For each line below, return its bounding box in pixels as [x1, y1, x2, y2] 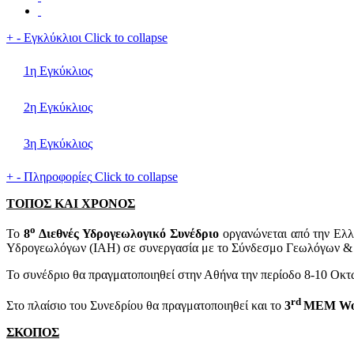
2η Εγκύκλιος [23, 100, 92, 114]
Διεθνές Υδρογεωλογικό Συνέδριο [35, 227, 219, 241]
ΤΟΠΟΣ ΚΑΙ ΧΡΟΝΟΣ [6, 197, 135, 210]
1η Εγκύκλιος [23, 64, 92, 77]
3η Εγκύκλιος [23, 137, 92, 150]
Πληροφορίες [24, 170, 92, 183]
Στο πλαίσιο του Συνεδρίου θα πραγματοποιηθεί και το [6, 298, 284, 312]
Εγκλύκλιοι [24, 31, 81, 44]
